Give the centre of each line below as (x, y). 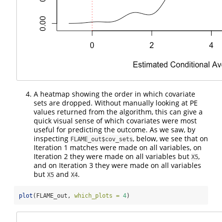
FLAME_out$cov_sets (102, 139)
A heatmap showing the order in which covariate (114, 94)
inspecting (52, 139)
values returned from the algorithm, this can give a (118, 112)
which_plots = (97, 196)
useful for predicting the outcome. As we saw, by (114, 130)
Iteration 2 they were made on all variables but (112, 157)
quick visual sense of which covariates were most (115, 121)
